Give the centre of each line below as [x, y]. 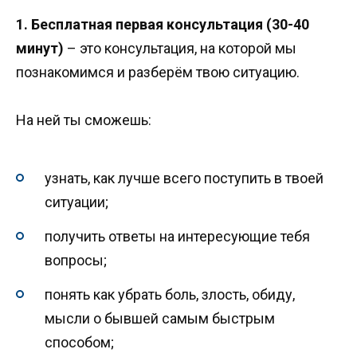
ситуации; [76, 202]
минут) [40, 48]
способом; [79, 342]
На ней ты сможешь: [84, 120]
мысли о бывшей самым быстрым [160, 318]
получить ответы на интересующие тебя [177, 237]
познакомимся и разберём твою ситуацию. [158, 72]
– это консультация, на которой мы [180, 48]
